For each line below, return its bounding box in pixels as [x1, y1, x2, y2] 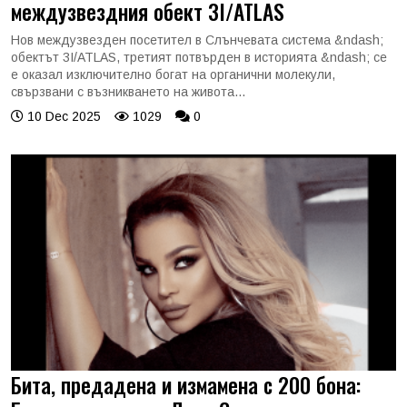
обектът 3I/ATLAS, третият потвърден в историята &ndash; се [11, 49, 387, 65]
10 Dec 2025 [24, 108, 101, 124]
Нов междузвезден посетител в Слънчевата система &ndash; [11, 32, 383, 47]
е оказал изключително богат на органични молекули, [11, 66, 335, 82]
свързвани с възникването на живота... [11, 84, 245, 99]
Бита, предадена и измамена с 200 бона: [11, 369, 361, 401]
